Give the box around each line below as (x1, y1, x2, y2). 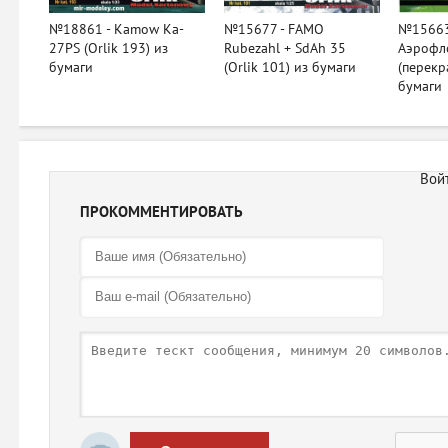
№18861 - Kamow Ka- (49, 20, 184, 38)
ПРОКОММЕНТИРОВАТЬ (80, 202, 243, 221)
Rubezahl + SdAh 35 (223, 39, 346, 57)
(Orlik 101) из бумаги (223, 58, 356, 76)
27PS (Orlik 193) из (49, 39, 168, 57)
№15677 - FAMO (223, 20, 324, 38)
